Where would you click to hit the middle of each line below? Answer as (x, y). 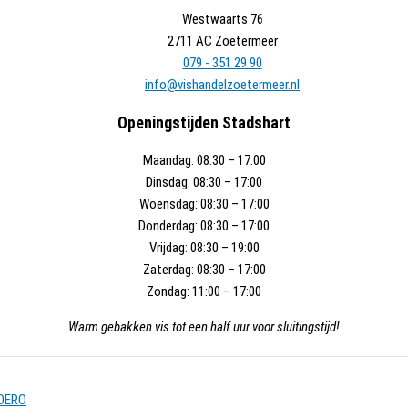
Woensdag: (168, 204)
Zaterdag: (168, 270)
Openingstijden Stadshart (204, 122)
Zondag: (168, 292)
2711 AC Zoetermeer (222, 41)
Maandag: (168, 161)
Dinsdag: (168, 183)
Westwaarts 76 (222, 20)
